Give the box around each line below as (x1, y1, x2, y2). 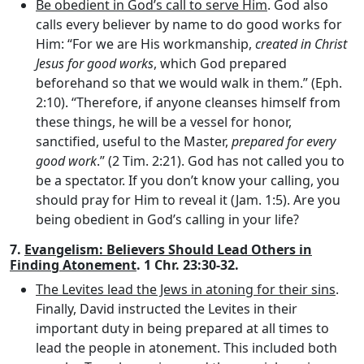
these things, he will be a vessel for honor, (36, 112, 292, 131)
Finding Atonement (10, 255, 136, 274)
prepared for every (232, 132, 336, 150)
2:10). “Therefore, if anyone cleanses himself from (36, 93, 340, 111)
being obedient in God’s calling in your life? (36, 210, 299, 228)
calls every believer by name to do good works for (36, 15, 342, 33)
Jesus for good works (36, 54, 154, 72)
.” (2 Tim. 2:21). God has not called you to (97, 151, 344, 170)
